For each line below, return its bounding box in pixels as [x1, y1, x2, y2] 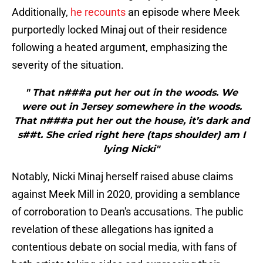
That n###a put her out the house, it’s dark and [14, 115, 249, 127]
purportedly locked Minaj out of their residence [12, 23, 227, 36]
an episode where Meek [126, 6, 240, 19]
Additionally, [12, 6, 70, 19]
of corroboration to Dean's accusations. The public [12, 205, 243, 218]
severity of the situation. [12, 59, 124, 72]
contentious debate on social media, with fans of [12, 241, 237, 254]
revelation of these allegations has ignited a [12, 223, 214, 236]
